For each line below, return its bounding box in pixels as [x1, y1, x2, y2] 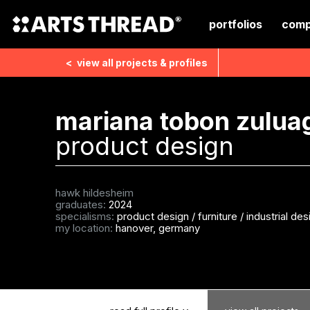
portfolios [209, 17, 262, 31]
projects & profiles [115, 57, 208, 69]
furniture [197, 210, 240, 223]
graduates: [55, 198, 109, 211]
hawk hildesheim [55, 186, 134, 199]
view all [74, 57, 116, 69]
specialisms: [55, 210, 117, 223]
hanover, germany [115, 221, 200, 235]
